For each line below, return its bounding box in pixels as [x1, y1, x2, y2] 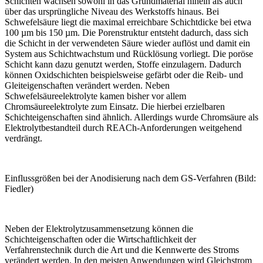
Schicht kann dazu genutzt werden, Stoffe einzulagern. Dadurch [5, 59, 241, 70]
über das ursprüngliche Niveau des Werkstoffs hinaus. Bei [5, 6, 219, 17]
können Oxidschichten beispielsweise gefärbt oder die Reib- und [5, 70, 243, 80]
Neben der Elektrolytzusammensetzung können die [5, 224, 193, 234]
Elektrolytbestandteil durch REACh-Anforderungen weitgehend [5, 123, 242, 133]
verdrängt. [5, 133, 42, 144]
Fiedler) [5, 184, 33, 194]
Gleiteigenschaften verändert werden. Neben [5, 80, 170, 91]
